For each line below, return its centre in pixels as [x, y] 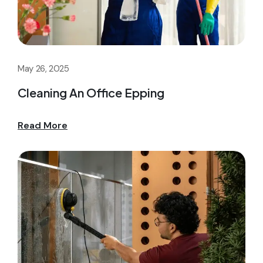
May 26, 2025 [43, 68]
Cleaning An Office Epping [91, 92]
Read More [43, 125]
